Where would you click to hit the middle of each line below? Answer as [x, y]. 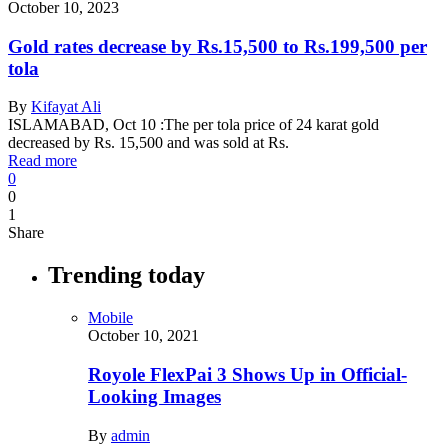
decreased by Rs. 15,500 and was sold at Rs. [148, 143]
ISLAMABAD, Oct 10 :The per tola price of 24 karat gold [193, 125]
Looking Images [154, 396]
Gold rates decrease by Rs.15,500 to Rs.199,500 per [217, 46]
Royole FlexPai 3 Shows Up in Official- [247, 374]
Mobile [110, 318]
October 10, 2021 [143, 336]
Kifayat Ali [66, 107]
